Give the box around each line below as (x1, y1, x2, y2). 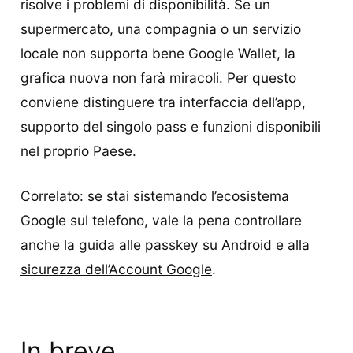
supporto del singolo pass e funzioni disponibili (20, 117, 321, 135)
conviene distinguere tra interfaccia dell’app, (20, 93, 306, 110)
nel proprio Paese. (20, 142, 136, 159)
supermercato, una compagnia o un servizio (20, 20, 301, 37)
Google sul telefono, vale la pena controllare (20, 211, 302, 229)
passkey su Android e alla (145, 236, 310, 253)
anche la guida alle (20, 236, 145, 253)
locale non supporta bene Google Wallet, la (20, 44, 295, 61)
